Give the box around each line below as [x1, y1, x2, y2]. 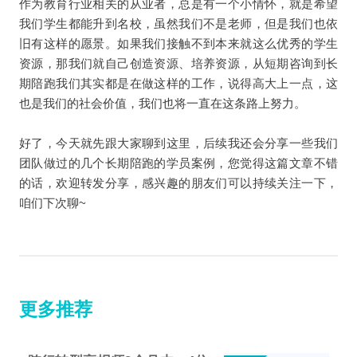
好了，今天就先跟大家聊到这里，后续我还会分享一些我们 [18, 135, 339, 150]
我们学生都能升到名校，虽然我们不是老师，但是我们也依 [18, 16, 339, 30]
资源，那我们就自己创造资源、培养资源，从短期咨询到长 [18, 56, 339, 70]
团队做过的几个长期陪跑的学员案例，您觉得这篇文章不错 [18, 155, 339, 170]
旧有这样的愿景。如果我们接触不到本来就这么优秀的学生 [18, 36, 339, 50]
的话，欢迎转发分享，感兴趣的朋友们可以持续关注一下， [18, 175, 339, 190]
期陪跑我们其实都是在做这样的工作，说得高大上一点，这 [18, 76, 339, 90]
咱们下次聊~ [18, 195, 86, 210]
